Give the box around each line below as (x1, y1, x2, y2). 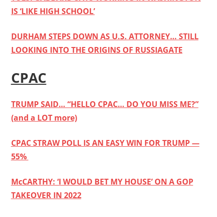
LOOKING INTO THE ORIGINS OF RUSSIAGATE (11, 44, 183, 55)
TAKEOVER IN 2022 (11, 189, 81, 201)
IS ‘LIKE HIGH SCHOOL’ (11, 5, 95, 16)
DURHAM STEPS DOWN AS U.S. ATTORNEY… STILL (11, 31, 199, 42)
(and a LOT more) (11, 112, 77, 123)
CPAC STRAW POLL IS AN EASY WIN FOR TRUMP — (11, 137, 200, 148)
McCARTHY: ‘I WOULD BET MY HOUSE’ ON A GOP (11, 176, 193, 187)
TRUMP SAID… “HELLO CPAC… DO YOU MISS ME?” (11, 98, 199, 109)
